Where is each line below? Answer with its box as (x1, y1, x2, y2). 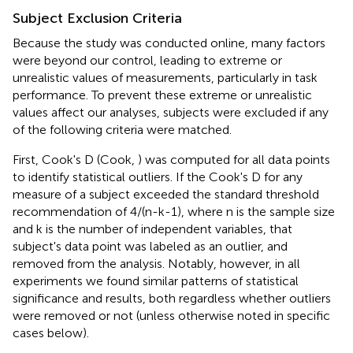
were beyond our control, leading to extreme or (13, 52, 282, 68)
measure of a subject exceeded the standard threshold (13, 186, 319, 202)
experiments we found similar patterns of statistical (13, 273, 299, 288)
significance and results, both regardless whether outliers (13, 290, 331, 306)
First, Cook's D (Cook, (13, 151, 138, 167)
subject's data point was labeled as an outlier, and (13, 238, 288, 254)
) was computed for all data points (138, 151, 330, 167)
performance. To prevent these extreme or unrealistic (13, 87, 312, 102)
